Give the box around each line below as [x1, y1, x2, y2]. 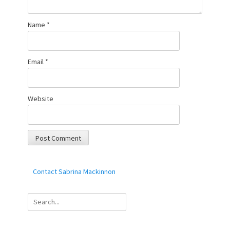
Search [28, 194, 49, 203]
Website [28, 93, 53, 103]
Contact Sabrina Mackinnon [33, 166, 116, 176]
